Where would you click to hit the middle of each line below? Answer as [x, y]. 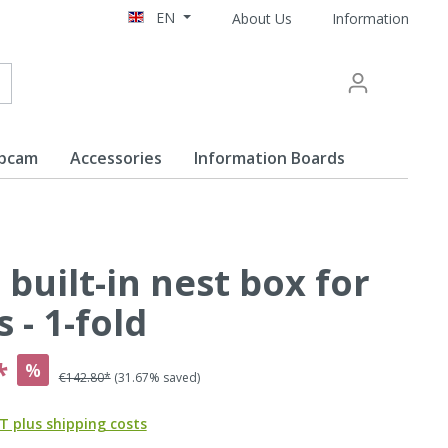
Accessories [116, 158]
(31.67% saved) [156, 377]
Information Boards [269, 158]
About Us [262, 18]
